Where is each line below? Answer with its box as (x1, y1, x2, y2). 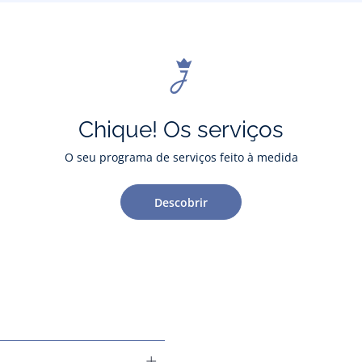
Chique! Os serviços (78, 116, 284, 144)
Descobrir (154, 194, 208, 210)
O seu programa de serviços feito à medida (64, 149, 298, 166)
